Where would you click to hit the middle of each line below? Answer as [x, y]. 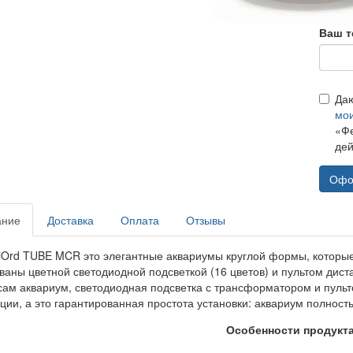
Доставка [70, 220]
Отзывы [205, 220]
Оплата [139, 220]
